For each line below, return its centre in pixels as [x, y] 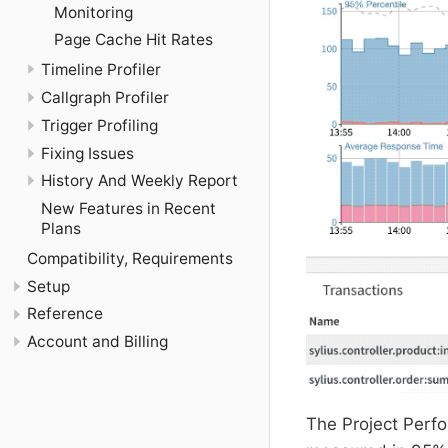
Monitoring [93, 12]
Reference [65, 314]
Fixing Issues [87, 153]
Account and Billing [97, 342]
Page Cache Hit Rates [133, 40]
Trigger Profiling [99, 125]
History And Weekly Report [139, 181]
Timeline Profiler [100, 70]
